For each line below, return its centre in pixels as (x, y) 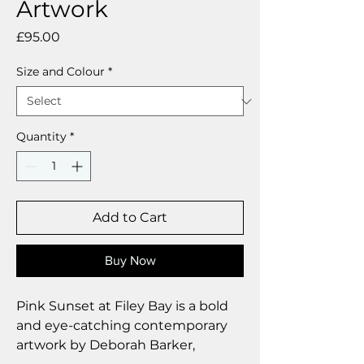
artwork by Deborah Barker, (106, 345)
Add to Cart (130, 217)
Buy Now (130, 260)
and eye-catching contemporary (122, 325)
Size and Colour (61, 71)
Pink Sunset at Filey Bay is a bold (122, 306)
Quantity (41, 136)
